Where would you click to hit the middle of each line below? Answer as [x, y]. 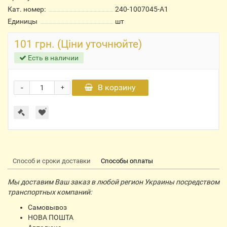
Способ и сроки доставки [52, 161]
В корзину [117, 87]
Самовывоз [47, 207]
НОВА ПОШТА [51, 217]
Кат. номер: [27, 9]
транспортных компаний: [50, 192]
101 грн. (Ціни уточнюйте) [78, 44]
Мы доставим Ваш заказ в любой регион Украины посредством [113, 182]
